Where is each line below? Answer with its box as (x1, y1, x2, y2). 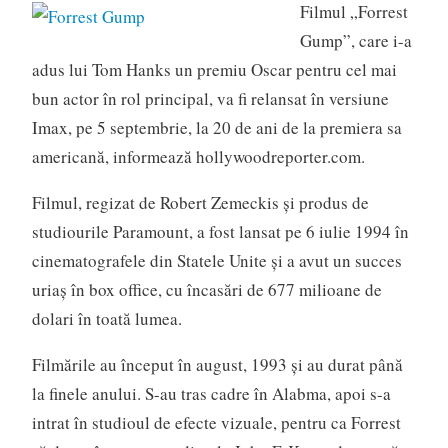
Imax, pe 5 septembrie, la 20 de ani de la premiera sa (31, 116, 402, 140)
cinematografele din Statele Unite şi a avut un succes (31, 249, 402, 273)
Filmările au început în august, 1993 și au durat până (31, 353, 403, 377)
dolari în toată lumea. (31, 307, 182, 331)
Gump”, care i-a (299, 29, 412, 53)
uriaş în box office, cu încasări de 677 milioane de (31, 278, 382, 302)
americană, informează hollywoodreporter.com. (31, 145, 365, 169)
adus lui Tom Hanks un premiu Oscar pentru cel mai (31, 58, 397, 82)
